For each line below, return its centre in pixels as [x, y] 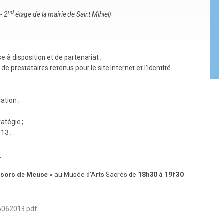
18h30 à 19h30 [161, 174]
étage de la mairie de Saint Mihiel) [63, 14]
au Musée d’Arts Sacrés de [96, 174]
